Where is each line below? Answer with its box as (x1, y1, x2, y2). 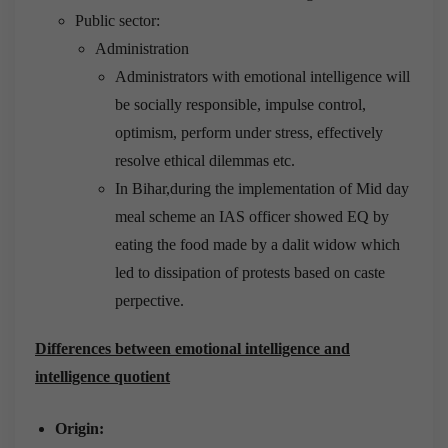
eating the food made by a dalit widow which (115, 235, 400, 253)
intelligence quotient (35, 367, 170, 385)
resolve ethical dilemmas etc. (115, 151, 295, 169)
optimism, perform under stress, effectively (115, 123, 383, 141)
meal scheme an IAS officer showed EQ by (115, 207, 389, 225)
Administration (95, 39, 189, 57)
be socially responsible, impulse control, (115, 95, 366, 113)
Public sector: (75, 11, 160, 29)
